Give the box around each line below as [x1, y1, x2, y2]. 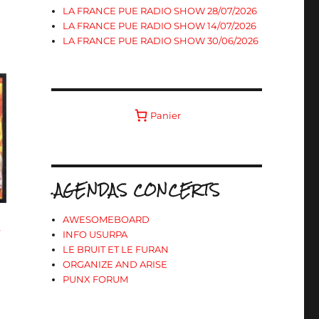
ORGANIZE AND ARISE [63, 258, 168, 270]
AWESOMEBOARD [63, 214, 150, 225]
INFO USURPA [63, 229, 128, 240]
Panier [150, 109, 182, 121]
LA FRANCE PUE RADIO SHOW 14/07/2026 [63, 20, 257, 31]
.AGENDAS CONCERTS [51, 177, 220, 203]
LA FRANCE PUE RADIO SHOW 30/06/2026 [63, 35, 259, 46]
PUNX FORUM [63, 273, 129, 285]
